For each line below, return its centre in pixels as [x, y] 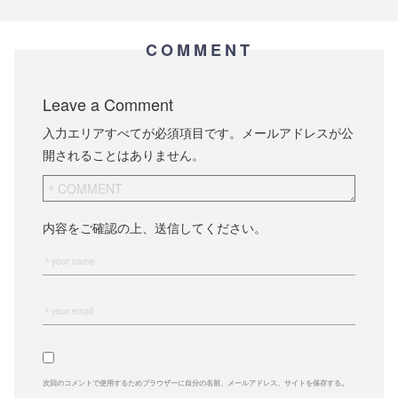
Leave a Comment [108, 103]
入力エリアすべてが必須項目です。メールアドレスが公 [198, 132]
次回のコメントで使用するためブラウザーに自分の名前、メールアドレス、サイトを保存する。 [195, 382]
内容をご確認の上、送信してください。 [155, 227]
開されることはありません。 [123, 154]
